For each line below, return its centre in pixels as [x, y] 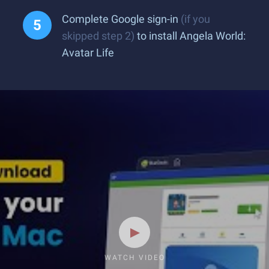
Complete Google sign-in [121, 19]
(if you [195, 19]
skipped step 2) [98, 36]
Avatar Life [88, 53]
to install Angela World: [190, 36]
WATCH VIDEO [134, 258]
